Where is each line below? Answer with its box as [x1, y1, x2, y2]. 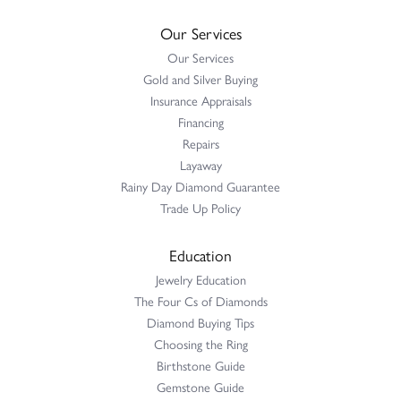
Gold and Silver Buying [143, 69, 258, 88]
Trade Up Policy [160, 198, 241, 217]
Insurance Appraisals [149, 90, 252, 109]
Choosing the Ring [153, 334, 248, 353]
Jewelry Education [155, 269, 246, 288]
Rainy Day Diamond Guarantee [121, 176, 280, 195]
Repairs [182, 133, 219, 152]
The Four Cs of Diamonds [133, 291, 268, 310]
